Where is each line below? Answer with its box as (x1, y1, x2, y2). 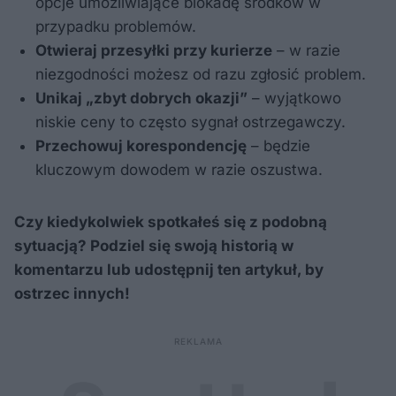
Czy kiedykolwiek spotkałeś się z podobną (14, 212, 327, 231)
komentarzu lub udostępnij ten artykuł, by (14, 260, 324, 278)
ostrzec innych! (14, 284, 130, 302)
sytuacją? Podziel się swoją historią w (14, 236, 293, 255)
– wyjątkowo (247, 88, 341, 107)
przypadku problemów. (35, 17, 196, 35)
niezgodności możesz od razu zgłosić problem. (35, 65, 366, 83)
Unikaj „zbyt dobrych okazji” (35, 88, 247, 107)
